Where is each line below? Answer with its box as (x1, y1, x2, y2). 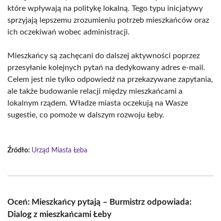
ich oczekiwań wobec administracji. (7, 28, 130, 36)
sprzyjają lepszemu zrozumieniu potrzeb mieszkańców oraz (7, 16, 209, 24)
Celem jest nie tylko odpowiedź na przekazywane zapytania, (7, 75, 213, 83)
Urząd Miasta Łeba (32, 147, 87, 154)
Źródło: (7, 147, 32, 154)
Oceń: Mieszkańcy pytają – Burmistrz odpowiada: (7, 198, 191, 206)
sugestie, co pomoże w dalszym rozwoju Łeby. (7, 111, 164, 119)
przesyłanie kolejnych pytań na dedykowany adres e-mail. (7, 64, 205, 72)
